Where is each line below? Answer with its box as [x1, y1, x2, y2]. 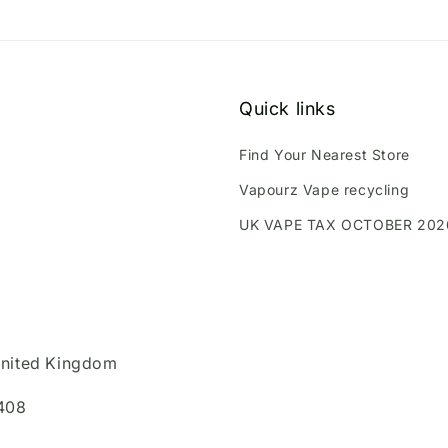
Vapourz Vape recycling [239, 181, 410, 199]
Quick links [239, 98, 336, 120]
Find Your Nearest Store [239, 146, 410, 164]
